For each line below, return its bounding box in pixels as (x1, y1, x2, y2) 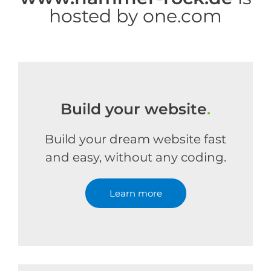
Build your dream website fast (45, 132, 226, 146)
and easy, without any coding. (45, 150, 226, 165)
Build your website (60, 100, 207, 118)
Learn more (109, 188, 162, 199)
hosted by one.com (49, 5, 222, 27)
